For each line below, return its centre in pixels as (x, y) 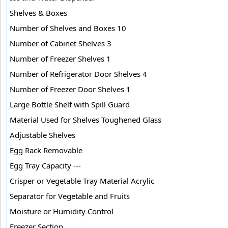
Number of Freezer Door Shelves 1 (70, 89)
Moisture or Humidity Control (62, 211)
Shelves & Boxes (38, 12)
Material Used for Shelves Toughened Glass (85, 119)
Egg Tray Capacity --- (45, 165)
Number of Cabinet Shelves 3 (61, 43)
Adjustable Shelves (42, 135)
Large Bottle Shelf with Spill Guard (70, 104)
